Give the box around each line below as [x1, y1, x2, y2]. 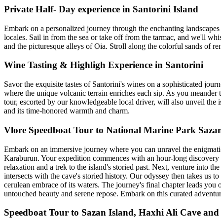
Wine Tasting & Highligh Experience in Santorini [4, 60, 203, 71]
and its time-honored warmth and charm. [4, 107, 130, 115]
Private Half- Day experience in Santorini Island [4, 3, 198, 14]
